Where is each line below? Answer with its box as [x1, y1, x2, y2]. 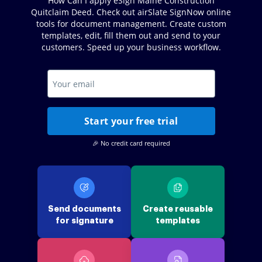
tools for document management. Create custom [36, 18, 226, 29]
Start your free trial [84, 115, 178, 127]
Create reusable [143, 205, 213, 213]
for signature [55, 216, 113, 225]
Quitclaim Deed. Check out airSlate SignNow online [31, 6, 231, 18]
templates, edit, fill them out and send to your [42, 30, 220, 41]
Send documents [47, 205, 121, 213]
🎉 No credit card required [92, 139, 170, 147]
